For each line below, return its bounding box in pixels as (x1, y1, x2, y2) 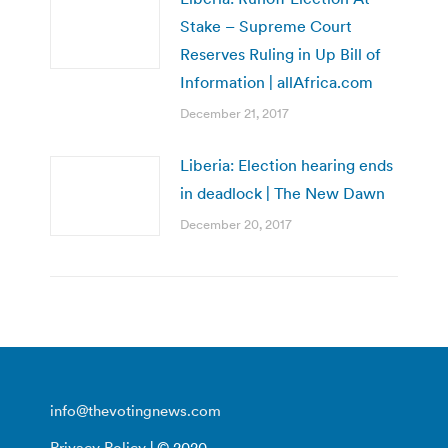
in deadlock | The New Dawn (180, 182, 385, 203)
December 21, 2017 (180, 104, 289, 122)
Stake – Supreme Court (180, 15, 352, 36)
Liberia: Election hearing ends (180, 154, 393, 175)
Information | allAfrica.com (180, 71, 373, 92)
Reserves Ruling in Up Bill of (180, 43, 381, 64)
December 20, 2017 (180, 215, 292, 233)
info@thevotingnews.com (50, 400, 221, 420)
